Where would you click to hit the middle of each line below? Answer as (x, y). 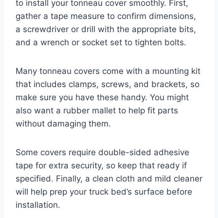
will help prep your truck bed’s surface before (104, 191)
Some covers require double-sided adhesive (102, 152)
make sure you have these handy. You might (102, 97)
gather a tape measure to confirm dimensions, (106, 16)
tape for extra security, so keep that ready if (101, 165)
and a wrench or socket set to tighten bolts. (101, 42)
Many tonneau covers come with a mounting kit (108, 71)
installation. (38, 205)
